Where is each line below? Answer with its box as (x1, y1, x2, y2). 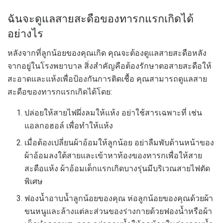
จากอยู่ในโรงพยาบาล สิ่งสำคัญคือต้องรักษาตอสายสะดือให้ (7, 61, 212, 71)
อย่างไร (7, 27, 43, 40)
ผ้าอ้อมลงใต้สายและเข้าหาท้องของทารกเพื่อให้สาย (24, 151, 203, 161)
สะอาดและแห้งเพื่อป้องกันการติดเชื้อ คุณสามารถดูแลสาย (7, 74, 207, 84)
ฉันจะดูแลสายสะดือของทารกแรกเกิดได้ (7, 12, 194, 25)
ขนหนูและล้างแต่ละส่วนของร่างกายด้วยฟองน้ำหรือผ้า (24, 207, 213, 217)
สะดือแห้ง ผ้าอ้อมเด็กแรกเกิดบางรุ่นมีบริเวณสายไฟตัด (24, 164, 211, 174)
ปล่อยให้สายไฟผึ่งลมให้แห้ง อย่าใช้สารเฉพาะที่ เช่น (24, 108, 203, 118)
